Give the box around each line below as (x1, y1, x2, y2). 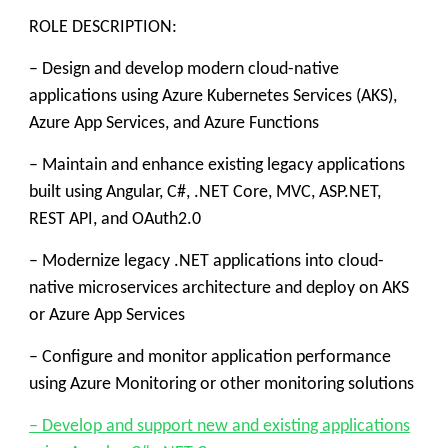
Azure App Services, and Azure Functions (29, 114, 319, 133)
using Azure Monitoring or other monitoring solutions (29, 375, 414, 394)
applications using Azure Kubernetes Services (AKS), (29, 87, 397, 106)
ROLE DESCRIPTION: (29, 18, 177, 37)
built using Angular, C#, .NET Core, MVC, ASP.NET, (29, 183, 381, 202)
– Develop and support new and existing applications (29, 417, 410, 436)
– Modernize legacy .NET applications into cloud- (29, 252, 384, 271)
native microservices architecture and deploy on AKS (29, 279, 409, 298)
